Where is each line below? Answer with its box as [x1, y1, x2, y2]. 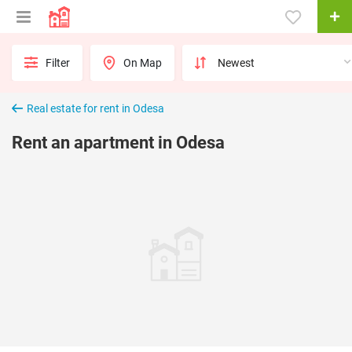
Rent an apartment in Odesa [12, 133, 225, 152]
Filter [46, 57, 70, 69]
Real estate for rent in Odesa [27, 102, 164, 115]
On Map [123, 57, 162, 69]
